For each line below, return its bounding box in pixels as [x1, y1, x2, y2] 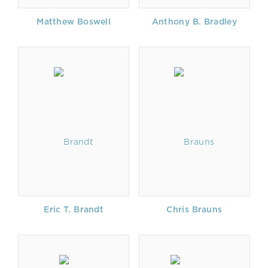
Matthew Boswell [36, 17, 111, 26]
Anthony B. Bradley [151, 17, 237, 26]
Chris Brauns [166, 205, 223, 214]
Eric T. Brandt [44, 205, 104, 214]
